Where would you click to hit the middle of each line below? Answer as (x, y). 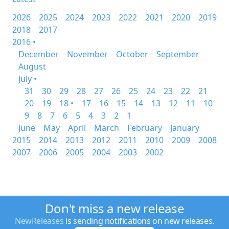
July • (28, 79)
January (185, 128)
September (178, 54)
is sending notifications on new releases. (139, 221)
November (87, 54)
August (32, 66)
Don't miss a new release (114, 208)
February (145, 128)
